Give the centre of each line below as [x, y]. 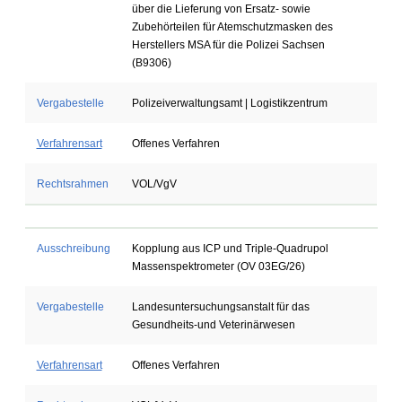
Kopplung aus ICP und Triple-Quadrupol [230, 249]
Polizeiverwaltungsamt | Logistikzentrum [229, 103]
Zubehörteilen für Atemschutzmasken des [232, 27]
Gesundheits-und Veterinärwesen [213, 325]
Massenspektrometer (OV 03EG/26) [218, 267]
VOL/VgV [154, 184]
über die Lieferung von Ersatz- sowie [221, 9]
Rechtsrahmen [72, 184]
